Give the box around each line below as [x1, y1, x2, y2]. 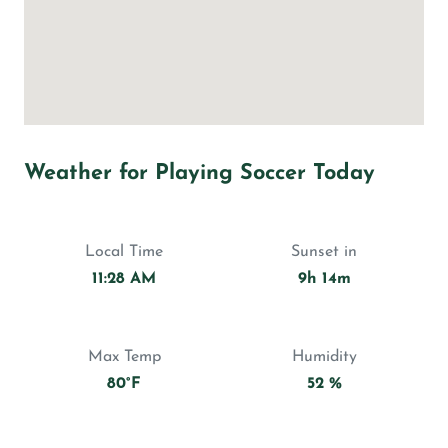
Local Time [85, 244, 163, 261]
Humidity [291, 349, 357, 366]
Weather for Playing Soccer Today [24, 163, 375, 185]
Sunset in [291, 244, 357, 261]
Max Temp [87, 349, 161, 366]
